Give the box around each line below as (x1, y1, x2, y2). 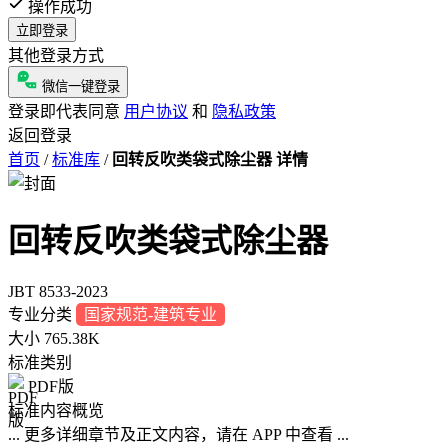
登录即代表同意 (8, 102, 124, 120)
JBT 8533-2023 (8, 282, 108, 300)
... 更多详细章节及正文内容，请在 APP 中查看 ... (8, 425, 349, 443)
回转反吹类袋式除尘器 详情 (112, 150, 308, 168)
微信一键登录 (42, 78, 120, 94)
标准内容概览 (8, 401, 104, 419)
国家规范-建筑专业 (84, 305, 217, 323)
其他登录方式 (8, 46, 104, 64)
